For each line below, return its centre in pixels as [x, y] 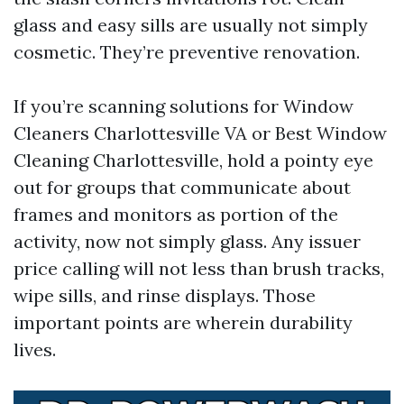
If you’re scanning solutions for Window [184, 106]
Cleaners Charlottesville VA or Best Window [200, 133]
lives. [35, 349]
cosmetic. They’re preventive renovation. [187, 51]
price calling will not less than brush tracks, [199, 268]
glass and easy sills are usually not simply [191, 24]
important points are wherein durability [183, 322]
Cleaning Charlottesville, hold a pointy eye [193, 160]
